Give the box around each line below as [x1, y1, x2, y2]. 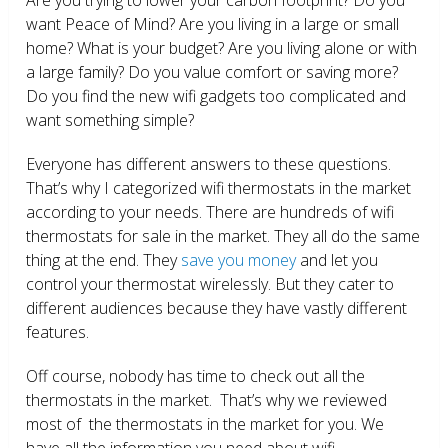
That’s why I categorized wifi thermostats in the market [26, 176, 412, 199]
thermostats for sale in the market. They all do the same [26, 224, 421, 247]
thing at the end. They [26, 248, 178, 271]
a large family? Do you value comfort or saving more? [26, 60, 399, 83]
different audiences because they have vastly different [26, 296, 408, 319]
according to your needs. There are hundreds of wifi [26, 200, 395, 223]
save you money [177, 248, 297, 271]
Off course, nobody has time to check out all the [26, 364, 366, 387]
